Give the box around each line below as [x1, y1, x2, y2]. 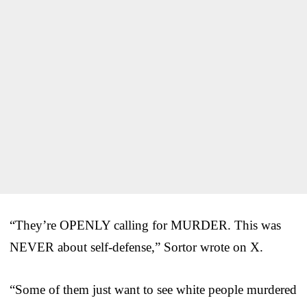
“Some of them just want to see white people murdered [10, 282, 297, 297]
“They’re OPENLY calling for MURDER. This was [10, 218, 281, 233]
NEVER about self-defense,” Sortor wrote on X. [10, 240, 263, 255]
